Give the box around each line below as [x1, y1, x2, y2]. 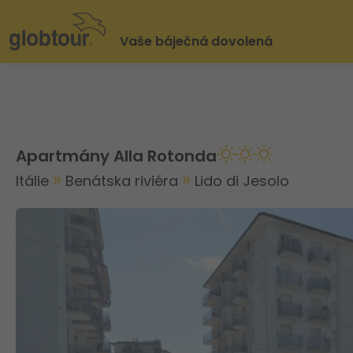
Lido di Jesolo [195, 171, 289, 191]
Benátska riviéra [65, 171, 182, 191]
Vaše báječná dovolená [120, 32, 273, 50]
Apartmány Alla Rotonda [16, 145, 217, 167]
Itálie [16, 171, 53, 191]
